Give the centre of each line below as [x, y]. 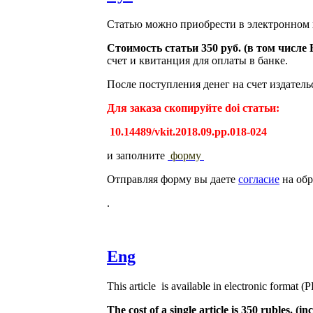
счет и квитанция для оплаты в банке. [197, 61]
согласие [259, 180]
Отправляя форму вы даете [173, 180]
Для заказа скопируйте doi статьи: [193, 108]
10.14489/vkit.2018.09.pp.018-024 [188, 132]
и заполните [137, 156]
